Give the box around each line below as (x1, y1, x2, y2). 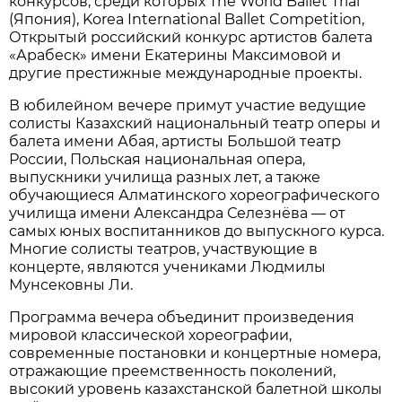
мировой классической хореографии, (9, 327, 293, 345)
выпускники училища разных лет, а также (9, 169, 321, 187)
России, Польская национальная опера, (9, 151, 306, 169)
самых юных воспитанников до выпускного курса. (9, 223, 385, 240)
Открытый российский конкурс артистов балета (9, 29, 373, 47)
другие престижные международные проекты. (9, 65, 363, 83)
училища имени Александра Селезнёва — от (9, 205, 346, 223)
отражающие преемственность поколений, (9, 363, 336, 380)
